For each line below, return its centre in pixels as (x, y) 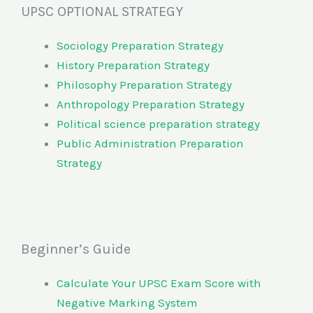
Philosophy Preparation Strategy (146, 85)
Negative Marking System (127, 302)
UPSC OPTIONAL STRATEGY (102, 12)
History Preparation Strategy (134, 65)
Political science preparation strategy (158, 124)
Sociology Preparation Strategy (140, 46)
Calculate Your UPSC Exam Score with (159, 283)
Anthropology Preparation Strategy (151, 104)
